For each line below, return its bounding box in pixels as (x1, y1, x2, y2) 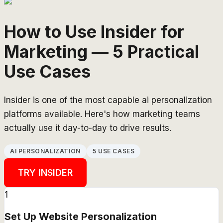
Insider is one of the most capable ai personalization (4, 95, 212, 105)
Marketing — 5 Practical (4, 41, 199, 62)
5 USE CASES (92, 147, 135, 155)
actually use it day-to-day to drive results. (4, 122, 171, 133)
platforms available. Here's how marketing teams (4, 109, 200, 119)
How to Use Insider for (4, 21, 184, 42)
